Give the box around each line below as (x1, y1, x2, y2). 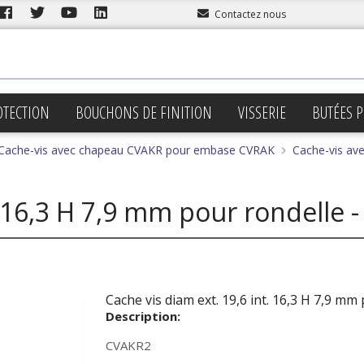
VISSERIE (238, 102, 286, 123)
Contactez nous (214, 7, 286, 21)
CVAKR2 (105, 337, 151, 353)
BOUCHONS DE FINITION (76, 102, 212, 123)
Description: (105, 308, 180, 324)
